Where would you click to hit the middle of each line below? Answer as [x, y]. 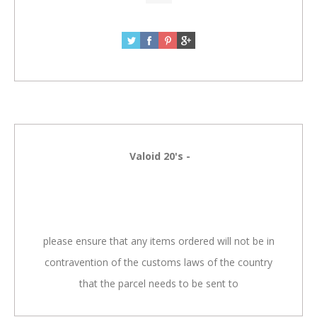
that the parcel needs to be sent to [158, 283]
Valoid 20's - [158, 156]
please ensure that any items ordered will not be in [158, 241]
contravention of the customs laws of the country [158, 262]
